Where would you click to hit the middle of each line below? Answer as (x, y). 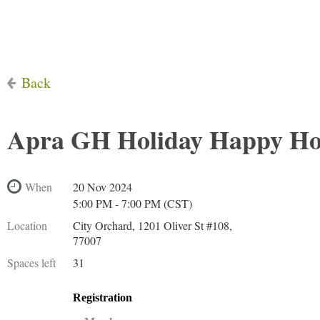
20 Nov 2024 (102, 187)
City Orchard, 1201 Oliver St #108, (152, 225)
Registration (102, 297)
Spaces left (31, 262)
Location (27, 225)
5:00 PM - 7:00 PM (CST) (132, 203)
